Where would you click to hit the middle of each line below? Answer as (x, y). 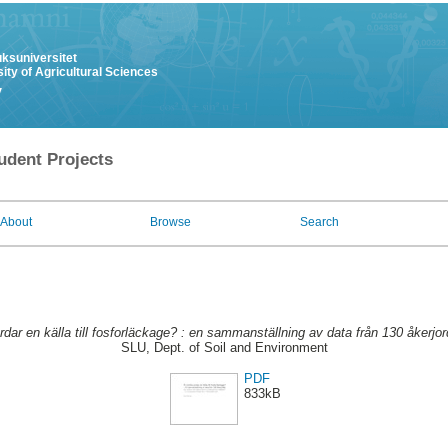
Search (319, 222)
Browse (170, 222)
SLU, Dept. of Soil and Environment (224, 348)
